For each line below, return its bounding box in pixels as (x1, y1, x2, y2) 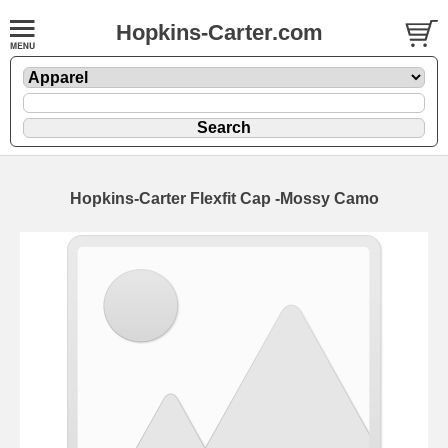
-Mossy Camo (274, 189, 379, 207)
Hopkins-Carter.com (116, 20, 323, 45)
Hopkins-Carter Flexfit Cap (69, 189, 275, 207)
